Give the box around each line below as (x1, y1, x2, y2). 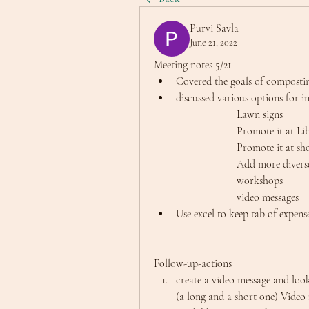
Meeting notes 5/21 (154, 58, 231, 72)
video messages (237, 190, 299, 204)
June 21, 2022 (190, 37, 237, 48)
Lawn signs (237, 108, 283, 121)
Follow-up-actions (154, 257, 232, 270)
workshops (237, 174, 283, 188)
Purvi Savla (190, 21, 239, 35)
